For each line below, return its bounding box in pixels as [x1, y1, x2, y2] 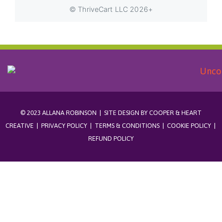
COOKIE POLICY [166, 121, 211, 129]
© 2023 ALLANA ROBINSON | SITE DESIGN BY [20, 109, 149, 116]
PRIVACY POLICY [41, 121, 87, 129]
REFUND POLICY [88, 134, 134, 142]
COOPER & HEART [149, 109, 202, 116]
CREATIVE [5, 121, 34, 129]
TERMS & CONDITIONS [94, 121, 160, 129]
